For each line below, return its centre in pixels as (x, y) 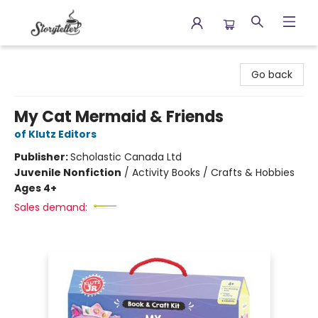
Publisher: (42, 157)
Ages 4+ (35, 188)
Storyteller (36, 59)
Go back (272, 75)
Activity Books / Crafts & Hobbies (213, 172)
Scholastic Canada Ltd (126, 157)
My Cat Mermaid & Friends (119, 117)
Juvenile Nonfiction (68, 172)
